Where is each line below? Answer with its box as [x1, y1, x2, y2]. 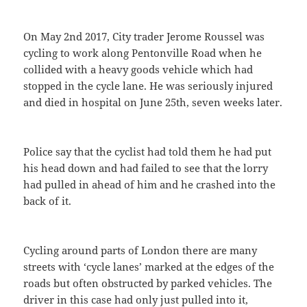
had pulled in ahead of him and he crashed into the [23, 177, 276, 192]
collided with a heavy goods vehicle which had [23, 62, 254, 77]
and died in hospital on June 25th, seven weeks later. [23, 95, 283, 110]
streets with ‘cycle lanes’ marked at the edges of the [23, 260, 275, 274]
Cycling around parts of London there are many [23, 243, 258, 258]
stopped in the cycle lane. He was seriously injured [23, 79, 273, 93]
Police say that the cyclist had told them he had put [23, 145, 272, 159]
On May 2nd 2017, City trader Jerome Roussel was [23, 29, 265, 44]
